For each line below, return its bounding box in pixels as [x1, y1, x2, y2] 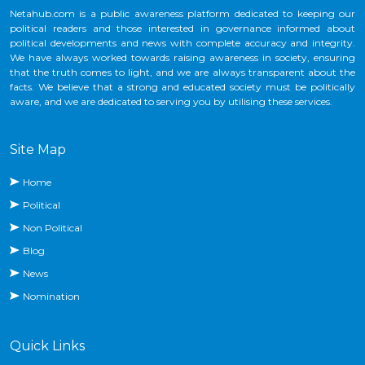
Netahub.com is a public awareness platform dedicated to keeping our [10, 7, 355, 20]
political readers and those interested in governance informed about [10, 22, 355, 35]
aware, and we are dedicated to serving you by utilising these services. [10, 95, 332, 108]
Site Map [10, 142, 66, 158]
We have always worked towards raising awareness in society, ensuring [10, 51, 355, 64]
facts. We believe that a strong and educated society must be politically [10, 81, 355, 94]
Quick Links [10, 338, 85, 354]
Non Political [23, 222, 82, 235]
